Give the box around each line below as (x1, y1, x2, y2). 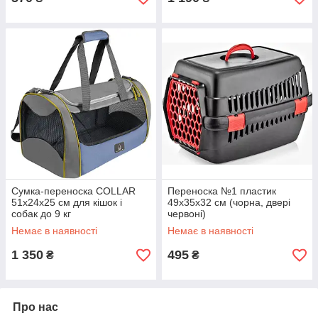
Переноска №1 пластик (168, 185, 279, 197)
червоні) (168, 208, 206, 219)
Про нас (13, 301, 58, 313)
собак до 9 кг (11, 208, 71, 219)
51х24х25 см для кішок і (11, 197, 122, 208)
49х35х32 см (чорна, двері (168, 197, 290, 208)
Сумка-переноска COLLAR (11, 185, 136, 197)
